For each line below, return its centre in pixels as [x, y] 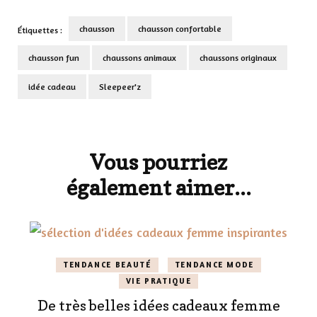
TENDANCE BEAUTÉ [107, 265]
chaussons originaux [238, 58]
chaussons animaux [139, 58]
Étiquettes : [40, 30]
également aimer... [158, 188]
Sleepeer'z [120, 87]
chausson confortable [180, 29]
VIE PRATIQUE [158, 281]
